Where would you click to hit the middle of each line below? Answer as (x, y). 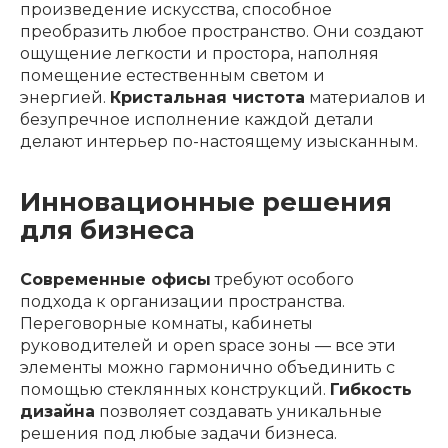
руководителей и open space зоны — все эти (208, 346)
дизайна (57, 412)
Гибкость (371, 390)
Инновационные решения (206, 202)
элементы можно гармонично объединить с (207, 368)
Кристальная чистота (207, 98)
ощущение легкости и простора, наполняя (199, 54)
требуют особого (282, 280)
